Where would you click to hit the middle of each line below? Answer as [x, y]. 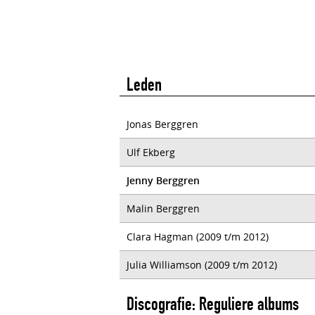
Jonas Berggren [162, 124]
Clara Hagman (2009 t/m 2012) [198, 237]
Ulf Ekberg [151, 152]
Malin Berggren [163, 208]
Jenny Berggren [163, 180]
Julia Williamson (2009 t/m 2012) [202, 265]
